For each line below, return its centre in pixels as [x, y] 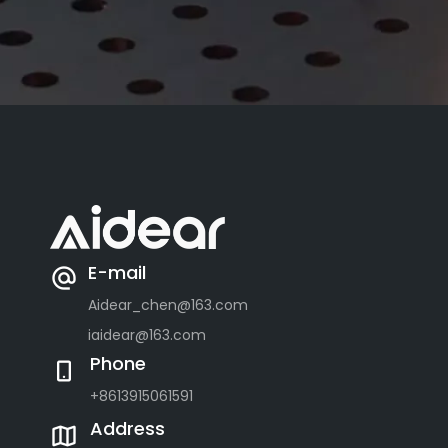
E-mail [117, 272]
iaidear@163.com [147, 335]
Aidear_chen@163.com [168, 305]
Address [127, 428]
